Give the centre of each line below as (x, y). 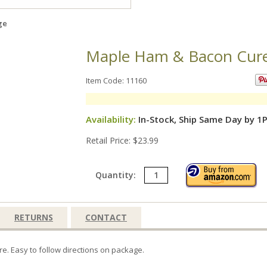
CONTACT (106, 217)
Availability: (111, 119)
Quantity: (117, 175)
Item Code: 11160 (116, 81)
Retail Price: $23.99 (122, 141)
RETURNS (34, 217)
